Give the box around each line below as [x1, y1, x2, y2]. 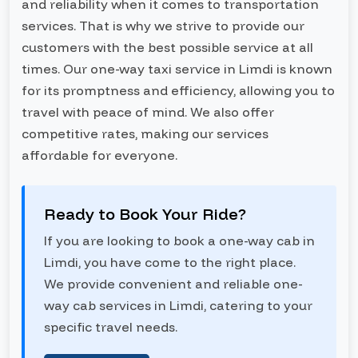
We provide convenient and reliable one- [44, 276, 303, 292]
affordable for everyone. [22, 147, 177, 163]
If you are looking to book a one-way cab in [44, 233, 315, 249]
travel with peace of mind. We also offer [22, 104, 274, 120]
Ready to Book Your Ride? [44, 204, 246, 224]
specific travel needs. [44, 319, 177, 335]
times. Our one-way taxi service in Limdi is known [22, 61, 332, 77]
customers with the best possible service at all [22, 39, 313, 55]
